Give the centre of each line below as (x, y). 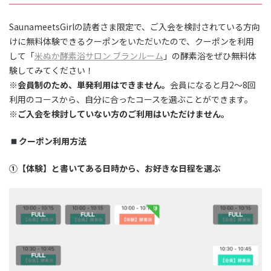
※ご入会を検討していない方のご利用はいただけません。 (119, 114)
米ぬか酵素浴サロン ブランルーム (99, 56)
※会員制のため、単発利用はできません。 (90, 85)
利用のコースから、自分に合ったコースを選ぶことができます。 (131, 100)
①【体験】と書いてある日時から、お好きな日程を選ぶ (115, 168)
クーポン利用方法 (52, 141)
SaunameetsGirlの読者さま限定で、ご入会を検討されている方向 (135, 27)
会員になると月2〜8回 (213, 85)
